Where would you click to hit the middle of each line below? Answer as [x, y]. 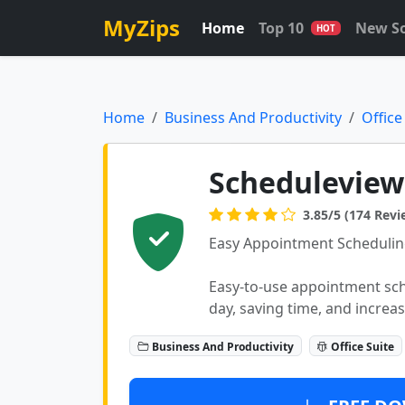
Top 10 [281, 28]
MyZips [141, 28]
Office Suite [363, 346]
